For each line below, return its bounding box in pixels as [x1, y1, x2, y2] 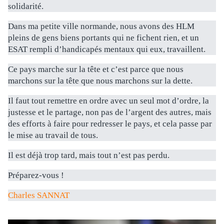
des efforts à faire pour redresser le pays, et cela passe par [8, 119, 212, 129]
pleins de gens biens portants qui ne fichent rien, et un [8, 33, 199, 43]
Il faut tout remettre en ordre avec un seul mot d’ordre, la [8, 96, 209, 106]
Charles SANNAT [8, 190, 69, 200]
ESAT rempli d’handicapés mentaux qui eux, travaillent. [8, 44, 205, 54]
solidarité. [8, 1, 43, 11]
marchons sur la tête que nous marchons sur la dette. [8, 76, 192, 86]
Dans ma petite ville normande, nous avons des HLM [8, 21, 194, 31]
